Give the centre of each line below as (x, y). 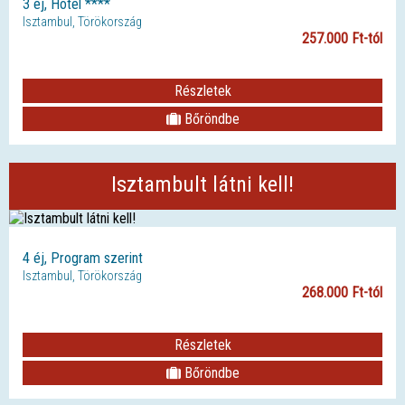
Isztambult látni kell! (202, 184)
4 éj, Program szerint (83, 258)
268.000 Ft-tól (342, 292)
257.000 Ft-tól (342, 38)
